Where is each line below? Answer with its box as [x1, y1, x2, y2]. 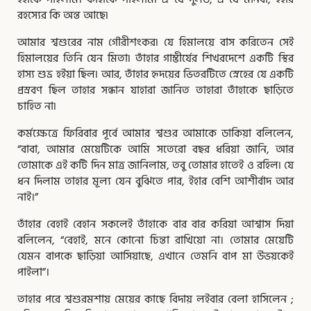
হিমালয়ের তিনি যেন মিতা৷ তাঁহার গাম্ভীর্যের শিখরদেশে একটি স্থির [17, 49, 294, 68]
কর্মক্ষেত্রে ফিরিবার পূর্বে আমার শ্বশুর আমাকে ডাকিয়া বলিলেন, [17, 124, 294, 143]
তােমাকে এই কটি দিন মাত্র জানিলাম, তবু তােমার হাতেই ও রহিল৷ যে [17, 156, 294, 175]
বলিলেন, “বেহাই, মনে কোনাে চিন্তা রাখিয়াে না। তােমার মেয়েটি [17, 231, 294, 250]
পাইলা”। [17, 263, 49, 282]
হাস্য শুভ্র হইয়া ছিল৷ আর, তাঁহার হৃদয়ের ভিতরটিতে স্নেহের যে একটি [17, 65, 294, 84]
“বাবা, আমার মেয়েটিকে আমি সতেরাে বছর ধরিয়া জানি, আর [17, 140, 294, 159]
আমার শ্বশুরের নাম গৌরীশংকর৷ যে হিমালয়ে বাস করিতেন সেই [17, 33, 294, 52]
